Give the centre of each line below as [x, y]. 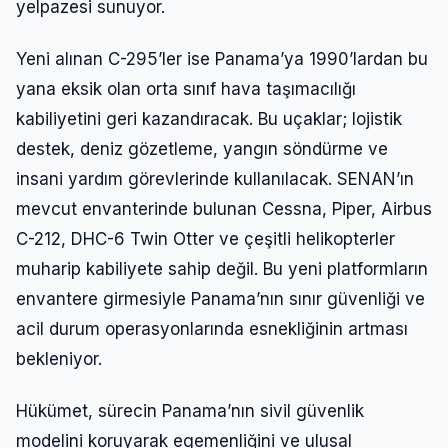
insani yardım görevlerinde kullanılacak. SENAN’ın [215, 178]
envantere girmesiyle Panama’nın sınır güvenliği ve [220, 298]
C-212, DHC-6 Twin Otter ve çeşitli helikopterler [205, 238]
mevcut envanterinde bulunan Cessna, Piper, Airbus [224, 208]
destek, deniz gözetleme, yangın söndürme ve [202, 148]
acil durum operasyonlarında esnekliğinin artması [212, 328]
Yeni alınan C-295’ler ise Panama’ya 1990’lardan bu [222, 58]
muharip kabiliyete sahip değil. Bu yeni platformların [222, 268]
